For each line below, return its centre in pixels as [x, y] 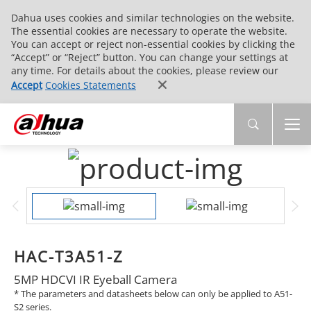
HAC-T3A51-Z [68, 257]
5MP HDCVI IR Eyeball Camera [95, 279]
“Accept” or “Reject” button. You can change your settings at [150, 57]
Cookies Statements [91, 85]
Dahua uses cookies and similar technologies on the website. [153, 18]
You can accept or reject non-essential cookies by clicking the [153, 44]
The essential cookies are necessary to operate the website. [149, 31]
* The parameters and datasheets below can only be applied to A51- [153, 293]
